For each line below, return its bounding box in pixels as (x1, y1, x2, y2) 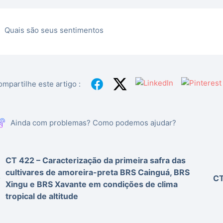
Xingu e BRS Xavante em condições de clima (5, 179, 178, 190)
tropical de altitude (5, 191, 79, 202)
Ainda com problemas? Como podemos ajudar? (10, 118, 177, 128)
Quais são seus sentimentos (4, 25, 104, 35)
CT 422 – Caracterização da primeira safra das (5, 155, 186, 166)
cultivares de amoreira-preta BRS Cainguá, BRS (5, 167, 190, 178)
